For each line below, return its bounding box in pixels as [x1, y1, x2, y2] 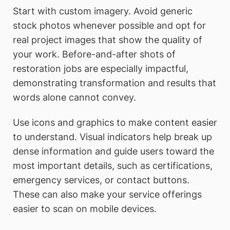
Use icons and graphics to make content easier [13, 117, 217, 128]
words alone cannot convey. [13, 91, 136, 103]
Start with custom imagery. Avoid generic [13, 5, 193, 16]
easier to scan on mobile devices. [13, 203, 157, 215]
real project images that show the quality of [13, 34, 202, 45]
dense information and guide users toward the [13, 146, 214, 157]
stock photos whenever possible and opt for [13, 20, 206, 31]
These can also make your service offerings [13, 189, 202, 200]
